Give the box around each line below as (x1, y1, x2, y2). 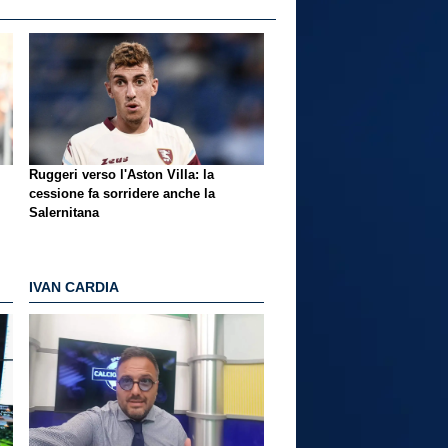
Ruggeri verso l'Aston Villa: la (29, 166, 214, 182)
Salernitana (29, 204, 99, 220)
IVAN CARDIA (29, 279, 119, 296)
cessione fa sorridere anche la (29, 185, 215, 201)
